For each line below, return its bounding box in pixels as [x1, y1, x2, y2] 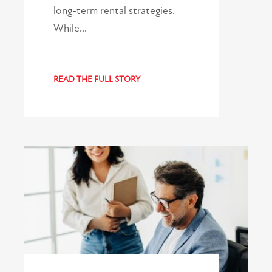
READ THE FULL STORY [53, 74, 140, 85]
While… [53, 21, 87, 35]
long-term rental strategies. [53, 4, 175, 17]
